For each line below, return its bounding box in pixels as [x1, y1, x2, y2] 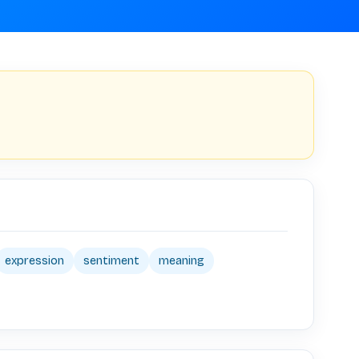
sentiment [83, 254, 139, 268]
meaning [159, 254, 204, 268]
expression [5, 254, 64, 268]
